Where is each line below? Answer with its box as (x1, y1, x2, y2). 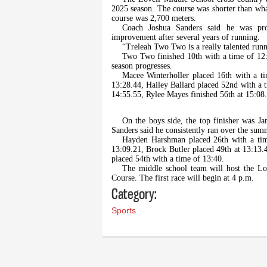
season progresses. (111, 61, 175, 71)
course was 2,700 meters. (111, 14, 196, 23)
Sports (111, 206, 136, 216)
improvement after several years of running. (111, 33, 260, 42)
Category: (111, 185, 157, 203)
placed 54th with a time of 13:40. (111, 154, 224, 164)
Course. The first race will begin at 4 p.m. (111, 173, 254, 183)
